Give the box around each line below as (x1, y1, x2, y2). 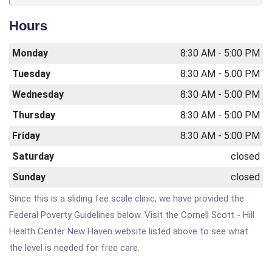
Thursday (12, 109, 55, 121)
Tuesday (12, 68, 50, 80)
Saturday (12, 151, 54, 162)
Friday (12, 130, 40, 141)
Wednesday (12, 89, 64, 100)
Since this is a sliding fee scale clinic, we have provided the (9, 193, 244, 204)
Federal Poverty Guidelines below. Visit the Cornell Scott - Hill (9, 209, 254, 220)
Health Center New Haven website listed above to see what (9, 226, 248, 237)
